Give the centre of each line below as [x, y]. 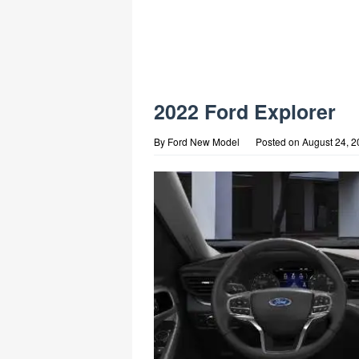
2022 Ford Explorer [245, 111]
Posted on [279, 141]
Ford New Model [204, 141]
